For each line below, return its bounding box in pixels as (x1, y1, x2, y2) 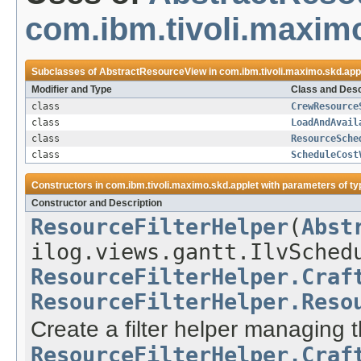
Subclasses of (31, 66, 99, 78)
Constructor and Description (31, 197, 162, 210)
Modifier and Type (31, 84, 112, 96)
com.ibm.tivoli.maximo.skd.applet (106, 180, 259, 192)
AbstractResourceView (99, 66, 206, 78)
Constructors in (31, 180, 106, 192)
